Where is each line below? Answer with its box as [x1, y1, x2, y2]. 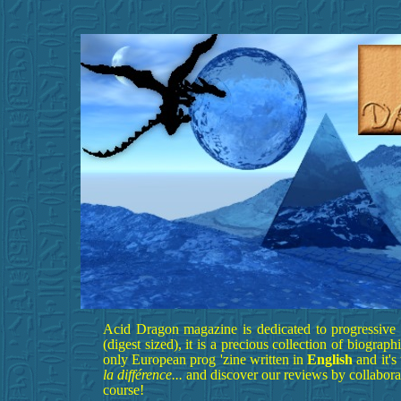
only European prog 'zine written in [103, 352, 308, 368]
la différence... [103, 367, 187, 383]
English [307, 352, 357, 368]
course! [103, 382, 144, 398]
